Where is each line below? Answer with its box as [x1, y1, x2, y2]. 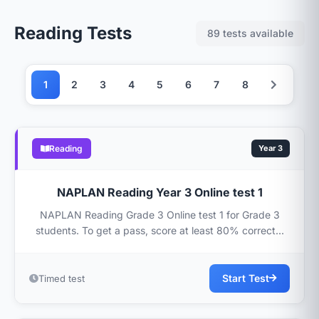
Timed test [38, 273, 85, 284]
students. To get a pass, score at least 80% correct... [35, 224, 284, 236]
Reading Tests [14, 23, 132, 43]
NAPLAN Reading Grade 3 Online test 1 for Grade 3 [39, 209, 280, 221]
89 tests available [207, 27, 293, 39]
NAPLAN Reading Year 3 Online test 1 [56, 185, 263, 199]
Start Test [222, 272, 269, 284]
